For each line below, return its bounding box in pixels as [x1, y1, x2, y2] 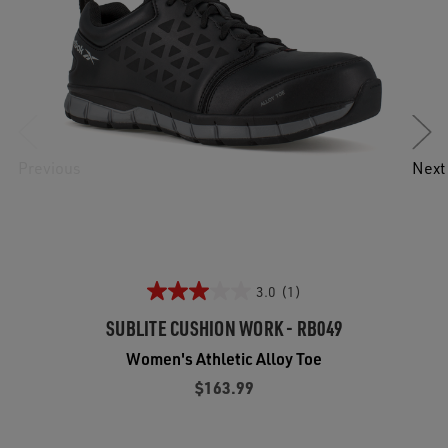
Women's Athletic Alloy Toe [126, 348, 322, 370]
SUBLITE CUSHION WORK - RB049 [106, 315, 342, 342]
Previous [18, 156, 81, 178]
